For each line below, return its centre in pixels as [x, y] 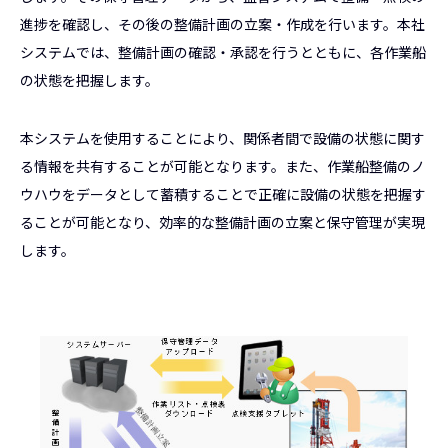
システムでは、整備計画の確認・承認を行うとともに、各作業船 [223, 52]
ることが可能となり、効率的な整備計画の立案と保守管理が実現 [222, 222]
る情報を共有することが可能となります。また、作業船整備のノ [222, 166]
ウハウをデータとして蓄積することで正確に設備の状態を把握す [223, 194]
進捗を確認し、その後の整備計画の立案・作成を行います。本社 [222, 24]
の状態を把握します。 [89, 80]
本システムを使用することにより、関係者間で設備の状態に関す [222, 138]
